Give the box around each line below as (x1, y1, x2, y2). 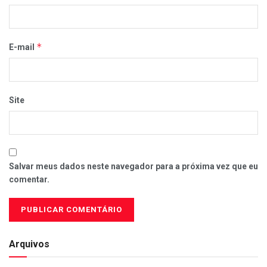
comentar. (9, 174, 49, 184)
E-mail (9, 42, 36, 52)
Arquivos (9, 238, 49, 250)
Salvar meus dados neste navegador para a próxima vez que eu (9, 161, 258, 171)
